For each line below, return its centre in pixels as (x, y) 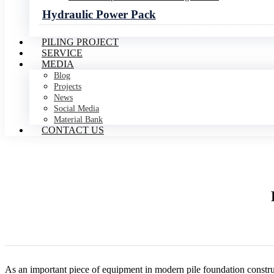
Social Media (76, 109)
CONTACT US (73, 130)
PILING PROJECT (80, 42)
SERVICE (62, 53)
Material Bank (78, 120)
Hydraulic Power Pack (99, 14)
